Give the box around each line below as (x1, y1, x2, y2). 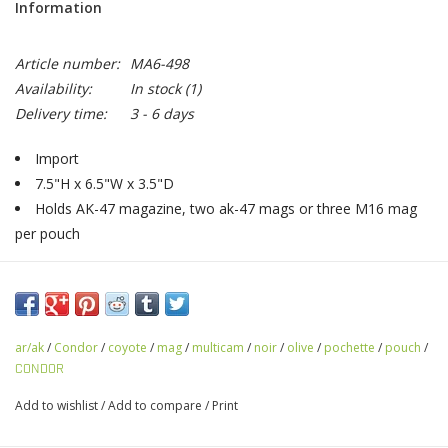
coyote (108, 339, 147, 357)
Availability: (15, 79, 92, 99)
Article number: (15, 54, 120, 74)
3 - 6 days (130, 104, 194, 124)
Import (35, 149, 79, 169)
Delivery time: (15, 104, 107, 124)
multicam (192, 339, 244, 357)
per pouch (15, 224, 80, 244)
